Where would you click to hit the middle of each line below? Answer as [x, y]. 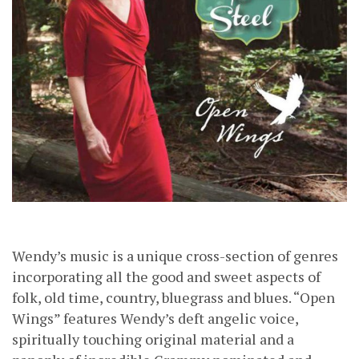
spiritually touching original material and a [153, 339]
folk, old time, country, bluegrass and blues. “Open [173, 297]
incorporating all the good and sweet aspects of [166, 276]
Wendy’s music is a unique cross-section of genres [175, 255]
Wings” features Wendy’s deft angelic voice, [155, 318]
